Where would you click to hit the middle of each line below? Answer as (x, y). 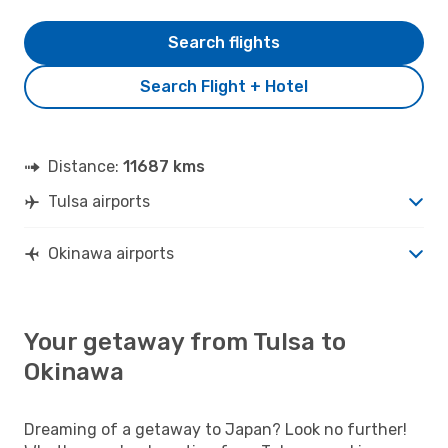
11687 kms (164, 166)
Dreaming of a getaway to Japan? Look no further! (215, 429)
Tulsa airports (99, 201)
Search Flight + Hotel (224, 86)
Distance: (85, 166)
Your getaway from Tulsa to (185, 341)
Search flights (224, 42)
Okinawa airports (111, 253)
